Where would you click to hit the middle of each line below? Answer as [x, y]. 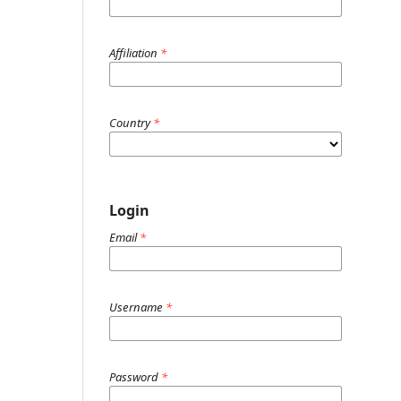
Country [131, 122]
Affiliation [135, 52]
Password [135, 376]
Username [137, 307]
